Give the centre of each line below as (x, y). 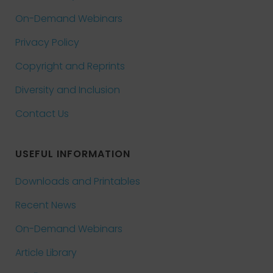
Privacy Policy (47, 42)
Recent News (46, 205)
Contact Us (42, 114)
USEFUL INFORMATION (73, 154)
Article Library (46, 253)
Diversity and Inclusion (68, 90)
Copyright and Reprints (70, 66)
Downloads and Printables (78, 181)
